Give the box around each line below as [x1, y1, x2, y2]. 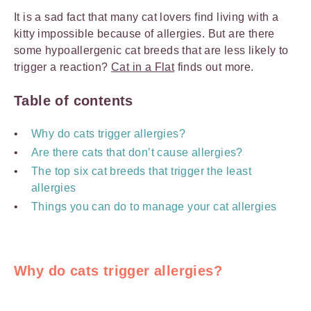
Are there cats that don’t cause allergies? [31, 146, 243, 158]
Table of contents [14, 93, 133, 108]
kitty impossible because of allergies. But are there [14, 28, 275, 40]
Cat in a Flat [111, 61, 175, 73]
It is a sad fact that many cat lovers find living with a [14, 11, 279, 23]
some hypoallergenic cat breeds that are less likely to [14, 44, 289, 56]
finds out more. [174, 61, 258, 73]
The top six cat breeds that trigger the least [31, 165, 251, 177]
